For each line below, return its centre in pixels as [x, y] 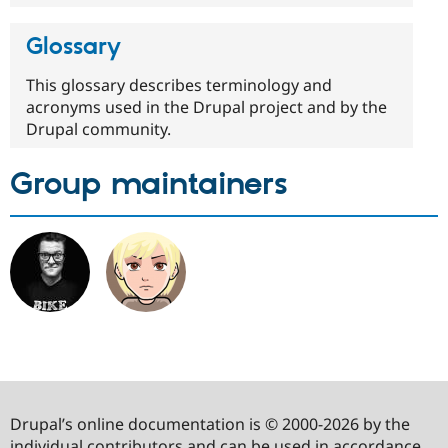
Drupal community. [98, 129]
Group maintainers [149, 185]
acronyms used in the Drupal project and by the [206, 107]
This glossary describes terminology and [179, 85]
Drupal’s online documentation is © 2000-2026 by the [210, 423]
